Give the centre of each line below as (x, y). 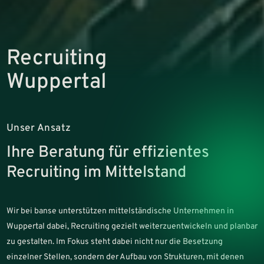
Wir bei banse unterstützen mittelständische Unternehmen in (120, 212)
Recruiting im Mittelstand (96, 173)
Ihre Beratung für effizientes (108, 153)
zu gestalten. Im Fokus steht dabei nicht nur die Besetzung (114, 242)
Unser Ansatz (39, 128)
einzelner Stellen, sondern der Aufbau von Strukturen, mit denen (125, 258)
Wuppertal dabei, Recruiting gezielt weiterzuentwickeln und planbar (132, 227)
